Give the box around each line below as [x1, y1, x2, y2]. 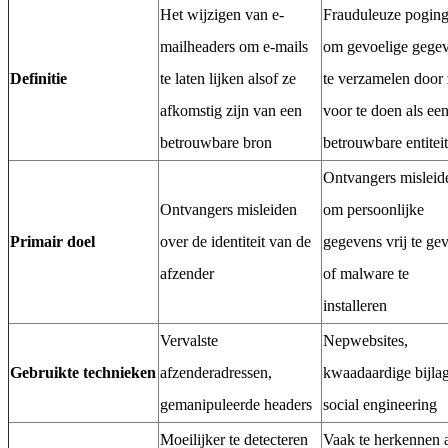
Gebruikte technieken [10, 364, 156, 382]
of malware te [323, 265, 409, 283]
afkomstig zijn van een [160, 102, 302, 120]
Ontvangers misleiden [160, 201, 297, 219]
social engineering [323, 396, 437, 414]
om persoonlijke [323, 201, 424, 219]
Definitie [10, 70, 67, 88]
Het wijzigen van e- [160, 6, 284, 24]
